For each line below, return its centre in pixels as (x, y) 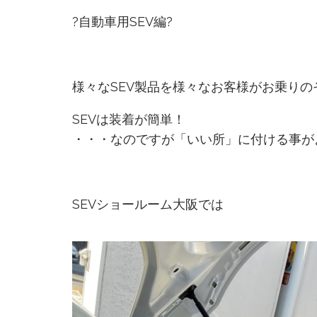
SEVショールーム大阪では (148, 204)
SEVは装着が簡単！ (129, 120)
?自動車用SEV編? (122, 22)
